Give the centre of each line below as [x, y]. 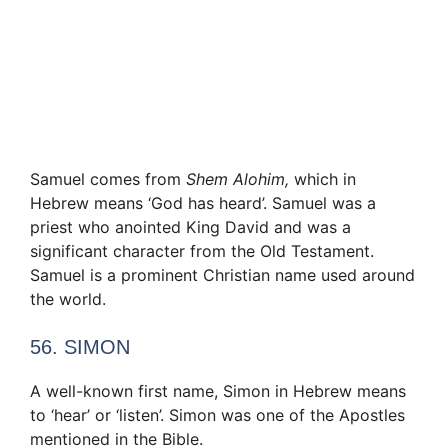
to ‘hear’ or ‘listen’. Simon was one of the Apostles [217, 415]
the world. [68, 299]
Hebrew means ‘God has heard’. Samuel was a [203, 203]
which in [322, 179]
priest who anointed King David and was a [190, 227]
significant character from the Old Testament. [202, 251]
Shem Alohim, [237, 179]
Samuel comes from [108, 179]
